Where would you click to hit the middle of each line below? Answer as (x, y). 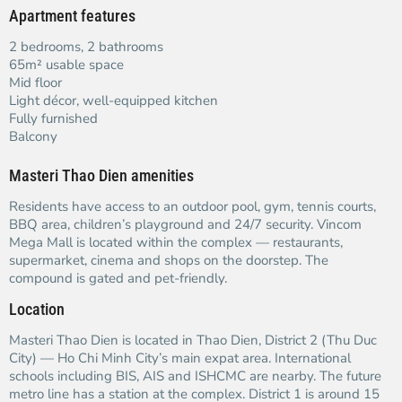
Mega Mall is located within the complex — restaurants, (176, 242)
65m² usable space (66, 65)
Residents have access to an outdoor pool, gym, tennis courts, (192, 206)
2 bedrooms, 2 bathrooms (86, 47)
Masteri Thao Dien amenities (101, 175)
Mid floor (35, 83)
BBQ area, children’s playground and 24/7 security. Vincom (185, 224)
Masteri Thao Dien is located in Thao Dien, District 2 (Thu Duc (193, 340)
